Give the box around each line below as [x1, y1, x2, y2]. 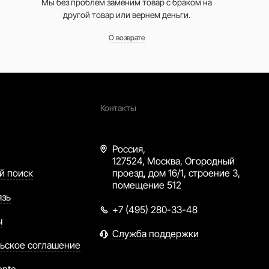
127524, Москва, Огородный [112, 155, 235, 168]
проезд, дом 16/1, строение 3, [112, 167, 241, 180]
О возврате [108, 33, 145, 43]
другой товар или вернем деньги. [62, 10, 190, 20]
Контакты [100, 103, 137, 113]
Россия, [112, 143, 146, 156]
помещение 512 [112, 179, 182, 192]
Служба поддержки [112, 228, 199, 240]
